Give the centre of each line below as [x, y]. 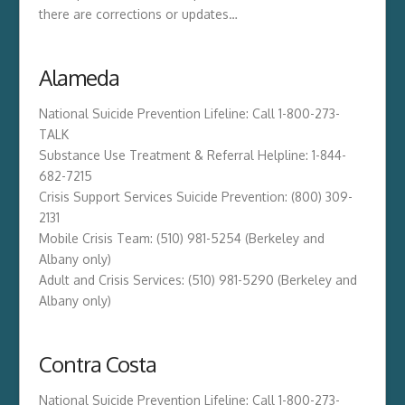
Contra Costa [98, 364]
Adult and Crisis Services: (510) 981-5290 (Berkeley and [198, 280]
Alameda [79, 78]
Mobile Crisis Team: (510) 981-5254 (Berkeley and [181, 239]
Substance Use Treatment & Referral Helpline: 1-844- [192, 155]
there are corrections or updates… [138, 14]
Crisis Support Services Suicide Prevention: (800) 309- [195, 197]
